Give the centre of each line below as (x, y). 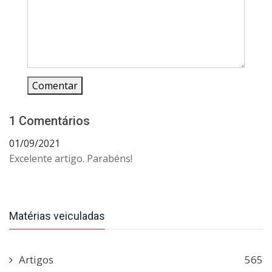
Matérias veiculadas (57, 216)
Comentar (55, 86)
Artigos (36, 260)
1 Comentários (49, 121)
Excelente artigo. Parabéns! (71, 159)
